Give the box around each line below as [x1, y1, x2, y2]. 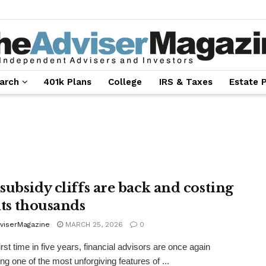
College [108, 77, 142, 87]
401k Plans [43, 77, 91, 87]
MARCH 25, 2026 [63, 220, 123, 229]
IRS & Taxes [159, 77, 213, 87]
